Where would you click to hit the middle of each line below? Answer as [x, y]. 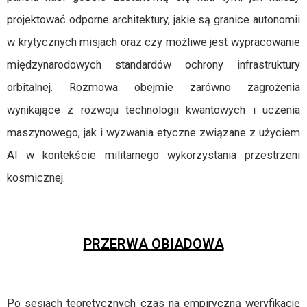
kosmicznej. [36, 178]
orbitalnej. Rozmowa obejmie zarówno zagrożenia [153, 87]
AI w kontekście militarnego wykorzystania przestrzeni [153, 155]
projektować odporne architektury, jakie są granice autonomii [153, 20]
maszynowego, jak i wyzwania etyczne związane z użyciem [153, 133]
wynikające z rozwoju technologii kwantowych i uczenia [153, 110]
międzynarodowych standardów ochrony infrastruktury [153, 65]
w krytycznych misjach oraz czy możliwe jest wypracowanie [153, 42]
